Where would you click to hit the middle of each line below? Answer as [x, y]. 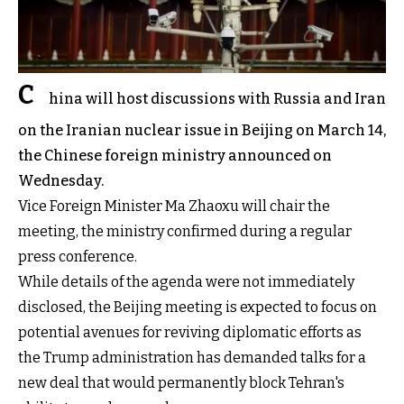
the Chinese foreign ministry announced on [175, 155]
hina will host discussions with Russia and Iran [217, 98]
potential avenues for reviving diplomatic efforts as [190, 332]
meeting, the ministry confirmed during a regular [185, 231]
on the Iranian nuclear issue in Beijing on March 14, [202, 130]
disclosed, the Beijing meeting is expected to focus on [197, 307]
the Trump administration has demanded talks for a [192, 357]
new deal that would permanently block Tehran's [181, 382]
